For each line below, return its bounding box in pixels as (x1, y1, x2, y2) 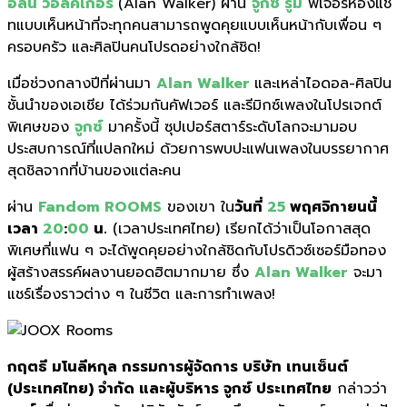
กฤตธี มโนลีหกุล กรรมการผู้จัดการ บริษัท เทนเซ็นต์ (7, 355, 348, 378)
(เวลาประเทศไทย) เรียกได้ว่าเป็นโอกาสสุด (107, 217, 371, 240)
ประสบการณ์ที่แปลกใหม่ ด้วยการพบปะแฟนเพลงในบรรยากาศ (7, 137, 389, 160)
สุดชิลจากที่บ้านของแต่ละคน (7, 159, 192, 182)
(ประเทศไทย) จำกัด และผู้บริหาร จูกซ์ (7, 377, 252, 400)
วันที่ (234, 195, 267, 218)
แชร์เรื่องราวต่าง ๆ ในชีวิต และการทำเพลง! (7, 283, 275, 305)
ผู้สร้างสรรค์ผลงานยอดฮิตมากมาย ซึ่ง (7, 261, 254, 283)
